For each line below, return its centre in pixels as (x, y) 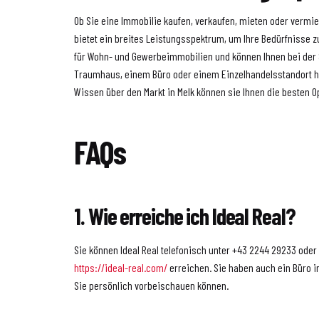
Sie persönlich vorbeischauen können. (152, 285)
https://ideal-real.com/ (121, 267)
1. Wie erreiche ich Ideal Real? (185, 216)
